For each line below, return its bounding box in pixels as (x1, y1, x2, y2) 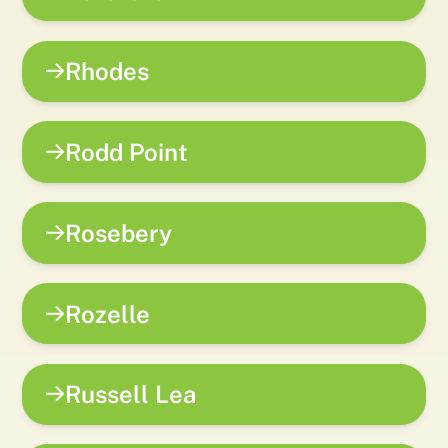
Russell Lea (65, 380, 197, 409)
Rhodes (65, 57, 150, 86)
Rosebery (65, 218, 173, 247)
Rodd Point (65, 138, 189, 167)
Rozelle (65, 299, 151, 328)
